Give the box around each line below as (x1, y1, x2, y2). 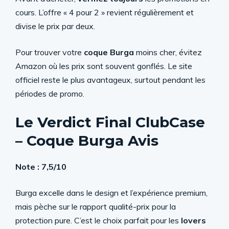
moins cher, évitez (134, 47, 202, 57)
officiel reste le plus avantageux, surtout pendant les (15, 74, 205, 85)
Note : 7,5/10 (15, 161, 66, 172)
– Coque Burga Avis (15, 131, 158, 149)
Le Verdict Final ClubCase (15, 113, 205, 131)
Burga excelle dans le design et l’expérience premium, (15, 187, 208, 198)
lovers (181, 215, 206, 225)
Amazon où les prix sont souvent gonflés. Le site (15, 60, 192, 71)
